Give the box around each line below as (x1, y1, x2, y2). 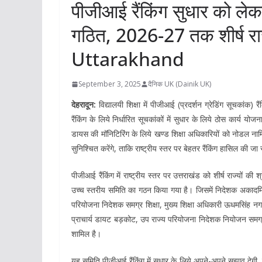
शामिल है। (71, 228, 101, 240)
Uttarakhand (71, 46, 184, 72)
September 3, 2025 (78, 79, 141, 89)
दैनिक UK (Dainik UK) (148, 79, 211, 89)
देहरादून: (71, 99, 96, 111)
